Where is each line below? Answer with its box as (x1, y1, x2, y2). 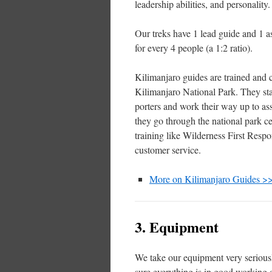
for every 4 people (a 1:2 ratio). (135, 41, 253, 55)
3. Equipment (135, 216, 219, 238)
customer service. (135, 143, 201, 157)
